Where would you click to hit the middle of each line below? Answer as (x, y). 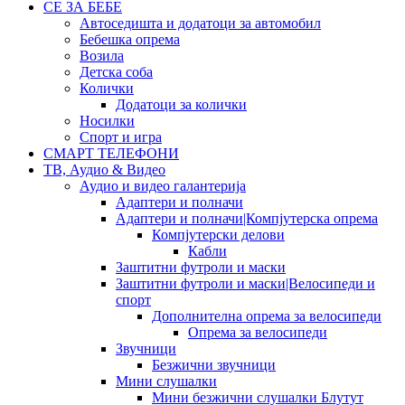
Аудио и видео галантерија (163, 185)
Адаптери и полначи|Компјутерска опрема (247, 218)
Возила (102, 55)
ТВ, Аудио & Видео (104, 169)
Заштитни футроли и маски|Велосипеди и (245, 283)
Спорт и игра (121, 137)
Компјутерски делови (218, 234)
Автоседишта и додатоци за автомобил (200, 23)
